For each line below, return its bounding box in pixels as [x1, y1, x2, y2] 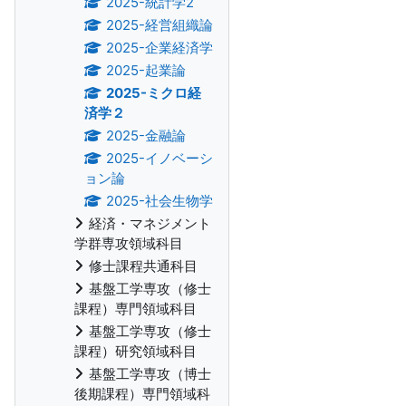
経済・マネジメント [89, 215, 211, 232]
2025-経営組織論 [105, 16, 213, 34]
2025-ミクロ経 [105, 84, 201, 101]
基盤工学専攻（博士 [89, 365, 211, 382]
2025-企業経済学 [105, 39, 213, 56]
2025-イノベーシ [105, 150, 213, 167]
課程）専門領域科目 [74, 300, 197, 317]
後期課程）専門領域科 [74, 385, 210, 402]
